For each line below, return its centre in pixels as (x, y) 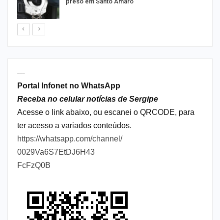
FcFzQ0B (34, 165)
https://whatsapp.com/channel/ (70, 139)
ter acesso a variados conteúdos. (74, 126)
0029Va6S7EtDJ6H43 (56, 152)
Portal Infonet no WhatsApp (69, 86)
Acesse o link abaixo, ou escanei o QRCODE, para (106, 112)
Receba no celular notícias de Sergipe (88, 99)
